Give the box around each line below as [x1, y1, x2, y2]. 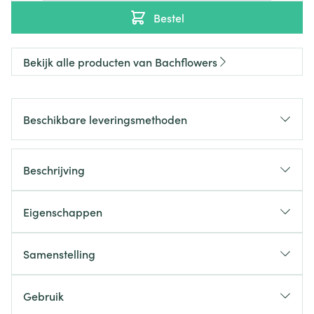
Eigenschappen [23, 204, 102, 219]
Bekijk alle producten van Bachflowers [23, 54, 217, 69]
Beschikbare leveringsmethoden [23, 111, 187, 127]
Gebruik [23, 288, 64, 303]
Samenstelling [23, 246, 95, 261]
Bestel [153, 10, 184, 25]
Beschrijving [23, 162, 85, 177]
